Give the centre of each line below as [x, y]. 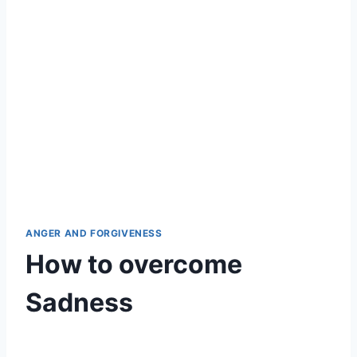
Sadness [79, 302]
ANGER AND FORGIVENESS [94, 233]
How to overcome [134, 264]
